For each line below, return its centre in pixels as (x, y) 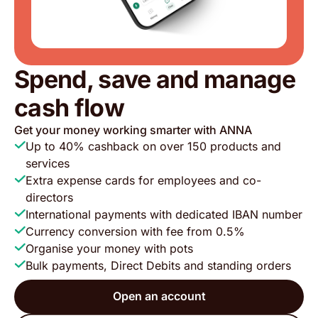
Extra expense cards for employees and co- (143, 180)
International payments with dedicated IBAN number (164, 214)
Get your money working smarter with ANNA (133, 130)
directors (49, 197)
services (48, 163)
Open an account (159, 296)
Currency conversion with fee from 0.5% (135, 231)
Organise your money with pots (109, 248)
